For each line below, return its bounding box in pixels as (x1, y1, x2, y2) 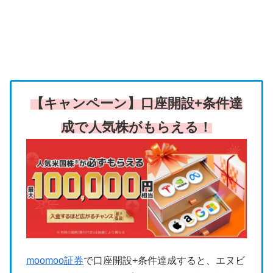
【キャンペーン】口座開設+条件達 (30, 96, 243, 112)
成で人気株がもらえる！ (61, 119, 212, 135)
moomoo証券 (26, 255, 83, 266)
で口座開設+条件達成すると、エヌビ (83, 255, 245, 266)
